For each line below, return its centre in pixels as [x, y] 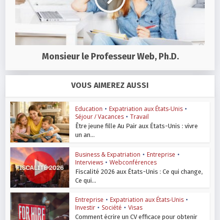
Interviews [89, 162]
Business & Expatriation [108, 154]
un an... [85, 135]
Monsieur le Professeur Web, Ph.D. [110, 56]
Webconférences [133, 162]
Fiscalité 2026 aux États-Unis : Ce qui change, [139, 171]
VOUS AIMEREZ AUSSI [110, 85]
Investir [85, 208]
